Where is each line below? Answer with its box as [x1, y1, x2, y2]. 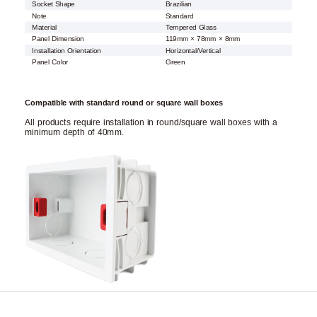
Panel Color [32, 58, 69, 67]
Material [32, 23, 57, 32]
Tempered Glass [166, 23, 217, 32]
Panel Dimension [32, 35, 84, 43]
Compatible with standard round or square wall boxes [25, 99, 223, 108]
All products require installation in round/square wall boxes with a [25, 117, 277, 128]
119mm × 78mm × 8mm [166, 35, 241, 43]
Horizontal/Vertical [166, 47, 221, 55]
